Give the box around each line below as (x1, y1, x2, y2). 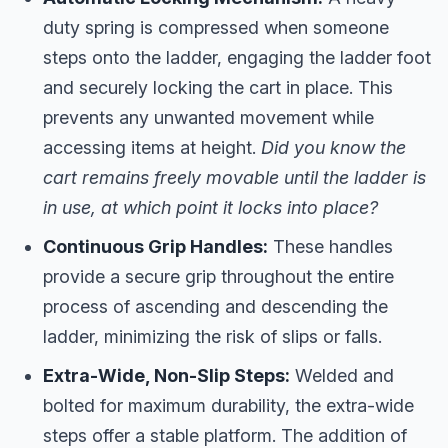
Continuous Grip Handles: (43, 236, 268, 258)
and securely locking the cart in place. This (43, 77, 393, 99)
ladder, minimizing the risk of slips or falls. (43, 326, 382, 348)
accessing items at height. (43, 137, 261, 159)
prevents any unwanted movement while (43, 107, 374, 129)
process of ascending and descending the (43, 296, 388, 318)
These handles (268, 236, 393, 258)
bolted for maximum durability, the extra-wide (43, 395, 414, 417)
